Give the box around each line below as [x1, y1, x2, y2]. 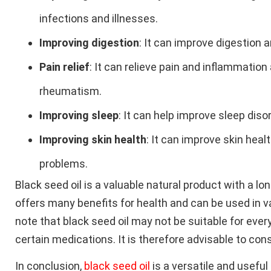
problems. [39, 157, 88, 170]
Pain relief [39, 60, 90, 73]
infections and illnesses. [39, 11, 158, 25]
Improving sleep [39, 108, 119, 122]
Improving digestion [39, 36, 139, 49]
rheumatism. [39, 84, 102, 97]
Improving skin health [39, 132, 146, 146]
